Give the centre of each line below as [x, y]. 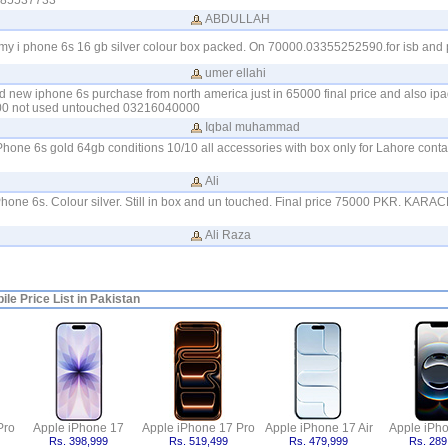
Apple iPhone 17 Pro [198, 428]
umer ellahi [235, 73]
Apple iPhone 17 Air [318, 428]
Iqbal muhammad [252, 127]
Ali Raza [227, 235]
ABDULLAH [237, 19]
